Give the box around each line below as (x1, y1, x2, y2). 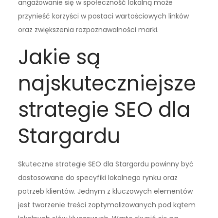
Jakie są (18, 42, 101, 72)
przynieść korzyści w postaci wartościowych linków (18, 11, 189, 21)
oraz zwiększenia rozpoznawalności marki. (18, 24, 159, 35)
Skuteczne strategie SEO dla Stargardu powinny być (18, 159, 194, 169)
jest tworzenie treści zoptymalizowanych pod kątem (18, 200, 196, 210)
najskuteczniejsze (18, 69, 197, 98)
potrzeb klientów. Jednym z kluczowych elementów (18, 186, 193, 196)
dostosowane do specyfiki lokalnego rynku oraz (18, 172, 178, 182)
